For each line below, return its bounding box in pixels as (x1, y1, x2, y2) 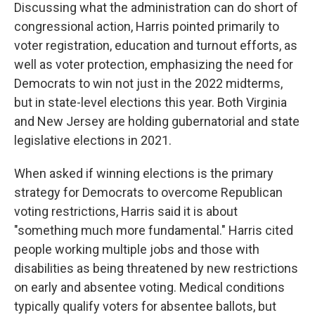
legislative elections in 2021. (14, 133, 172, 148)
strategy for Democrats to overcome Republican (14, 185, 283, 200)
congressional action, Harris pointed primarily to (14, 19, 279, 34)
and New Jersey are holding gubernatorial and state (14, 114, 300, 129)
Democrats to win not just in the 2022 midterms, (14, 76, 283, 91)
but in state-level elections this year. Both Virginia (14, 95, 287, 110)
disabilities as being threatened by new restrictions (14, 261, 298, 276)
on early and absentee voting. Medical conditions (14, 280, 285, 295)
